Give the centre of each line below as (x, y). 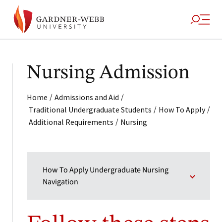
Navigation (60, 182)
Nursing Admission (108, 73)
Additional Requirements (71, 122)
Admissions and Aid (87, 97)
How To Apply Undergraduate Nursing (106, 170)
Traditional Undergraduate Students (90, 110)
